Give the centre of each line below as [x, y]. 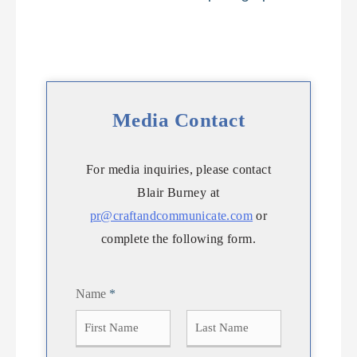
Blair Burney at [178, 192]
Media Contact [178, 120]
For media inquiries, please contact [178, 169]
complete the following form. [178, 238]
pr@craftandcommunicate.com [171, 215]
